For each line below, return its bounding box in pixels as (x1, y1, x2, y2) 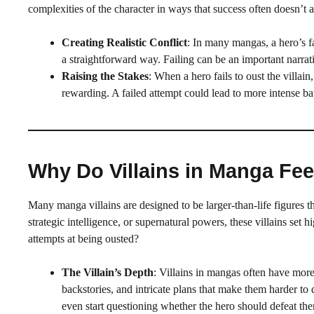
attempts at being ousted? (28, 232, 139, 245)
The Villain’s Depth (62, 266, 153, 278)
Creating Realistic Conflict (62, 36, 187, 48)
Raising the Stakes (62, 69, 149, 82)
